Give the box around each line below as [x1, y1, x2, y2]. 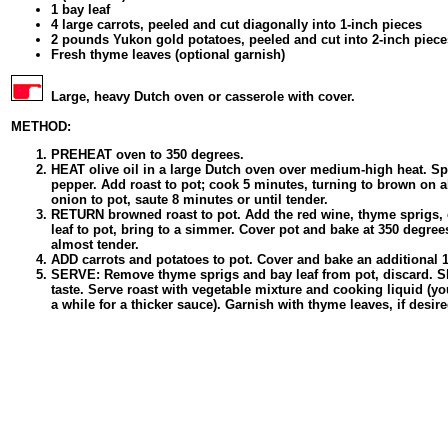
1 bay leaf [51, 2, 110, 18]
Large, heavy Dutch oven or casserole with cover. [51, 89, 355, 105]
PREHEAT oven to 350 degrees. [51, 147, 244, 163]
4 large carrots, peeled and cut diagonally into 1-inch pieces [51, 17, 422, 33]
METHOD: [11, 119, 71, 135]
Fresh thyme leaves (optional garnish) [51, 47, 285, 63]
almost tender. [51, 237, 139, 253]
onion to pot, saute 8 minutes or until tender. [51, 192, 328, 208]
